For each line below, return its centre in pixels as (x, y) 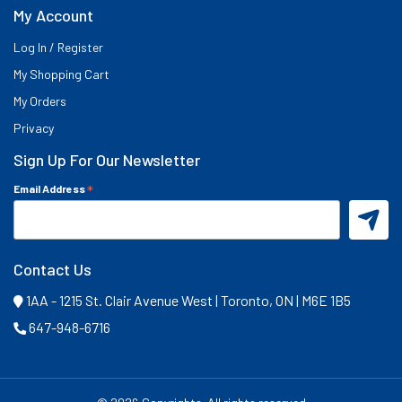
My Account (53, 16)
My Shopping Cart (61, 74)
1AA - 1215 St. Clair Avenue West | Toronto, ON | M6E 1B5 (187, 300)
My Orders (40, 101)
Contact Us (52, 269)
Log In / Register (58, 48)
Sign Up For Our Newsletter (107, 160)
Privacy (34, 128)
